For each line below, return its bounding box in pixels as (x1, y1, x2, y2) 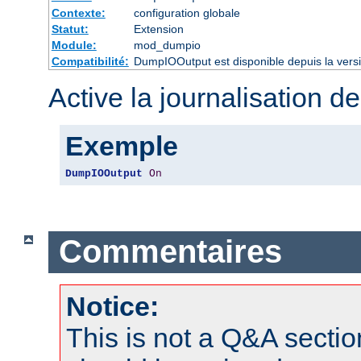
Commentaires (58, 234, 282, 270)
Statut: (51, 22, 89, 35)
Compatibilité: (51, 54, 129, 68)
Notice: (66, 290, 159, 322)
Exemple (65, 130, 178, 161)
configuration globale (133, 6, 240, 19)
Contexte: (51, 6, 106, 19)
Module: (51, 38, 97, 52)
